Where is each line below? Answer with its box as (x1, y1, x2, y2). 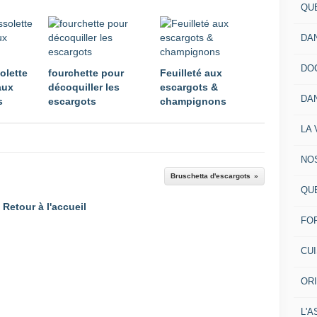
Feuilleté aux (160, 67, 222, 79)
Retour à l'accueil (3, 201, 86, 212)
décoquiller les (48, 81, 120, 93)
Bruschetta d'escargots (171, 172, 250, 180)
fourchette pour (48, 67, 124, 79)
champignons (160, 96, 226, 107)
